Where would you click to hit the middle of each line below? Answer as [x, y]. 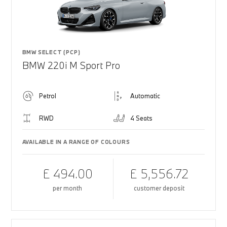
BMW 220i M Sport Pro [71, 65]
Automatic [145, 96]
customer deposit [159, 188]
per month [68, 188]
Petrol [47, 96]
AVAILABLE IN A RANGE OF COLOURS [76, 142]
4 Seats [141, 118]
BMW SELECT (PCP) [51, 52]
